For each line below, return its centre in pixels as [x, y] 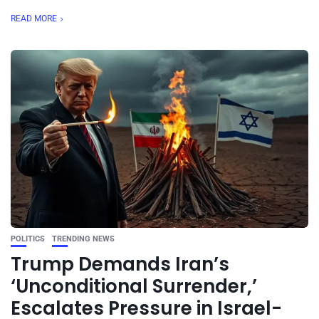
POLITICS [28, 239]
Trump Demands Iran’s [120, 264]
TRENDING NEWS [83, 239]
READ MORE [34, 19]
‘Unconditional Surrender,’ [134, 286]
